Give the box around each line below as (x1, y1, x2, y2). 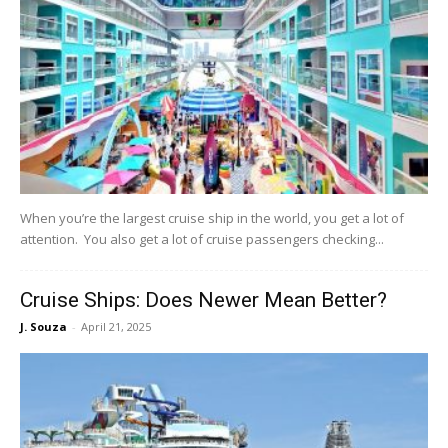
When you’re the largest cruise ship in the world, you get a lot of (20, 208, 404, 227)
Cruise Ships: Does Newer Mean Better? (20, 287, 387, 312)
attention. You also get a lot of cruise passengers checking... (20, 229, 384, 248)
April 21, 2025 (81, 318, 151, 334)
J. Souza (20, 318, 67, 334)
